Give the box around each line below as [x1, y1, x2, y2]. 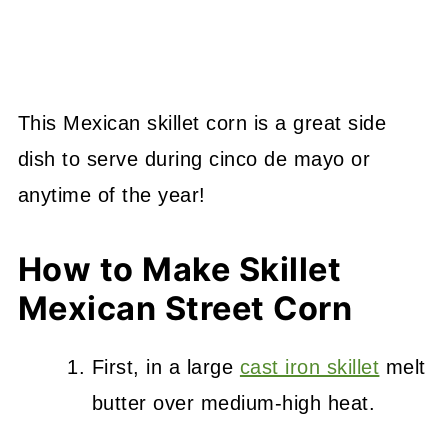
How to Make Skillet [17, 250, 342, 290]
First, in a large [91, 356, 240, 379]
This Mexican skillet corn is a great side [17, 112, 387, 135]
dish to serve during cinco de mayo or [17, 148, 371, 171]
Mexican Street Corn [17, 289, 353, 329]
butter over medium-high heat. [91, 392, 376, 415]
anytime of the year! [17, 184, 206, 207]
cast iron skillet [239, 356, 380, 379]
